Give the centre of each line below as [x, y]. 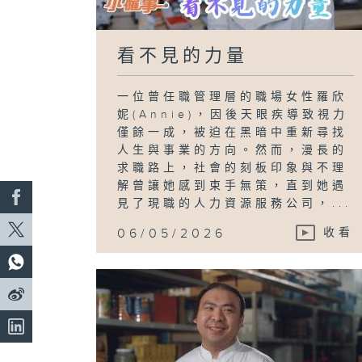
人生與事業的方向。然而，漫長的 [233, 150]
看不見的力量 [183, 56]
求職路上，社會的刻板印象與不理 [233, 168]
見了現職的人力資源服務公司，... [235, 203]
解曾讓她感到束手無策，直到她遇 [233, 185]
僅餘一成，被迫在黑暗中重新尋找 [233, 132]
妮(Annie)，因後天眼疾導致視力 [233, 114]
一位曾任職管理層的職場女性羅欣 [233, 97]
